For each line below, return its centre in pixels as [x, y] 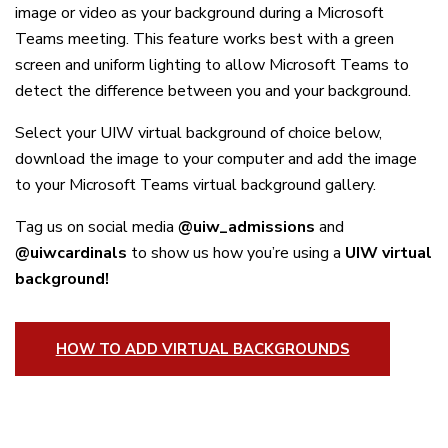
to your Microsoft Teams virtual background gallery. [195, 185]
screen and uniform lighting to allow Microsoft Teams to [212, 65]
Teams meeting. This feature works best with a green [204, 39]
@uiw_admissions [246, 227]
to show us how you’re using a [236, 253]
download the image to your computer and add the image [216, 159]
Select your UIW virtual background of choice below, [198, 133]
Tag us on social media [96, 227]
